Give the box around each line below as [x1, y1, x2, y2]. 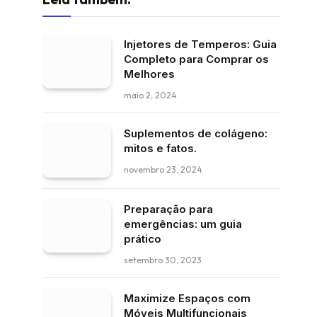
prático [124, 231, 161, 246]
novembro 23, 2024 [124, 164, 202, 175]
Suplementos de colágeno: [124, 127, 267, 140]
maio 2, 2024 [124, 90, 177, 100]
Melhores [124, 67, 175, 81]
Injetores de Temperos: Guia [124, 38, 277, 51]
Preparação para [124, 202, 213, 216]
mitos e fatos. [124, 142, 197, 155]
